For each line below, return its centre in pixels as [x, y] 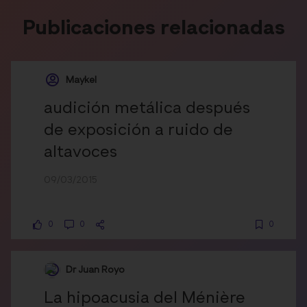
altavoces [81, 152]
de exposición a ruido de [138, 131]
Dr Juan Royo [95, 270]
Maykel [81, 80]
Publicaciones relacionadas [153, 29]
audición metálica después [147, 109]
